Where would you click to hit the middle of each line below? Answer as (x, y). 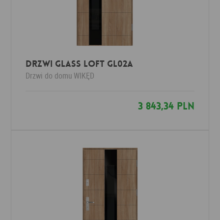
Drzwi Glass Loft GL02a (80, 64)
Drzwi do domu (49, 76)
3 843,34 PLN (166, 106)
